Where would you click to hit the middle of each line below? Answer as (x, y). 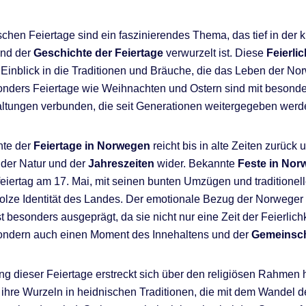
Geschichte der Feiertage (98, 53)
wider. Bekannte (196, 163)
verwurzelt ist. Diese (215, 53)
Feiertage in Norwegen (92, 145)
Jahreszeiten (121, 163)
